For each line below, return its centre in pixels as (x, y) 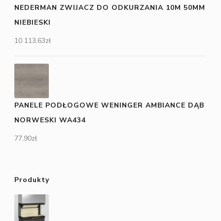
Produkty (32, 180)
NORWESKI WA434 (50, 120)
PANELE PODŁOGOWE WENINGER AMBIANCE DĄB (109, 105)
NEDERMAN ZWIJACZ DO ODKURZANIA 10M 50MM (110, 7)
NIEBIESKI (33, 22)
